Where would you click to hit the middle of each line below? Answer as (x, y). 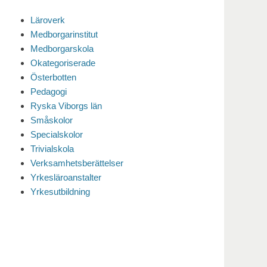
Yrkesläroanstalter (66, 178)
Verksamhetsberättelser (77, 163)
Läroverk (48, 20)
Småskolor (52, 120)
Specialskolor (57, 135)
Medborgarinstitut (64, 35)
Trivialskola (52, 149)
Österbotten (53, 77)
